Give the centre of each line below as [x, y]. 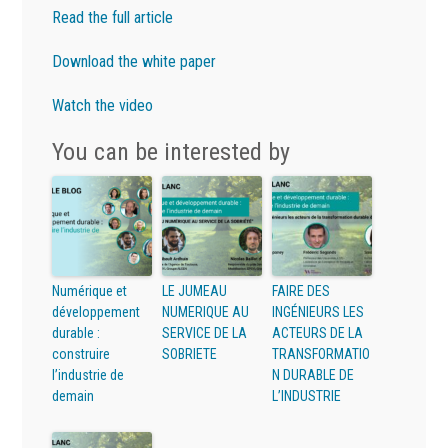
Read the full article [113, 18]
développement [96, 312]
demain [73, 396]
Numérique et [90, 291]
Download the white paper [134, 62]
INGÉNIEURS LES [318, 312]
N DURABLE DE [313, 375]
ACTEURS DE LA [318, 333]
